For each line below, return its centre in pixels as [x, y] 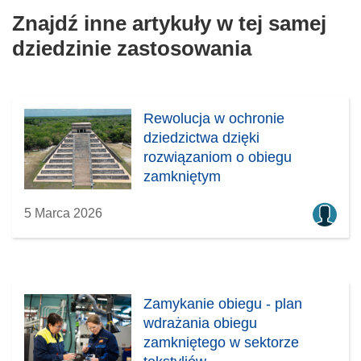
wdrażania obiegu [201, 323]
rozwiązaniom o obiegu [218, 157]
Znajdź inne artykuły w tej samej [169, 23]
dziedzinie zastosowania [132, 48]
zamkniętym [183, 176]
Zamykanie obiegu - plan [223, 303]
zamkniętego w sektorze [222, 342]
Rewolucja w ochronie [214, 118]
